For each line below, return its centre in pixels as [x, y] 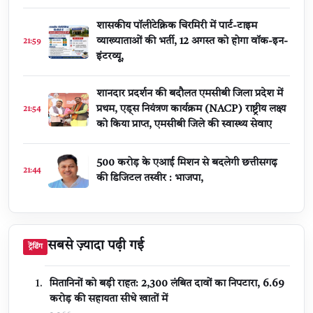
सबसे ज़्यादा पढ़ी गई [96, 247]
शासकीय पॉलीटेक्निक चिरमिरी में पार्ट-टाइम [177, 26]
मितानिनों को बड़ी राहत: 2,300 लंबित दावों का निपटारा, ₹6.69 [167, 284]
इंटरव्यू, [110, 57]
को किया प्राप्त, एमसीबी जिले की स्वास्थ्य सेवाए [184, 124]
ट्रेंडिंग [35, 247]
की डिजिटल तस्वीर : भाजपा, [150, 178]
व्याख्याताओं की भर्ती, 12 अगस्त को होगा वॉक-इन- [192, 41]
